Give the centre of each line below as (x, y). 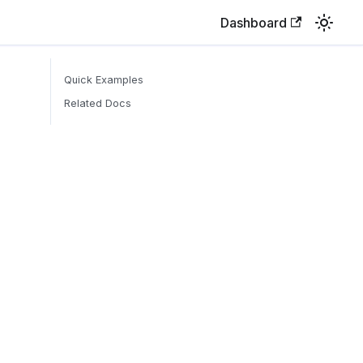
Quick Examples (104, 80)
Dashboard (253, 22)
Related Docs (98, 103)
